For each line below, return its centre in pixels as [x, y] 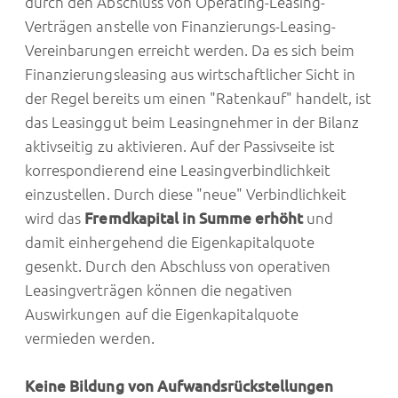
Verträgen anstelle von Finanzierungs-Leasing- [181, 27]
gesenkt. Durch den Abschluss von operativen [178, 267]
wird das [55, 219]
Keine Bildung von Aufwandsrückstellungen [179, 386]
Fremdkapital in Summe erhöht [196, 219]
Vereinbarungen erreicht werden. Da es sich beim [190, 51]
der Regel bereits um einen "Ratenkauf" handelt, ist [199, 99]
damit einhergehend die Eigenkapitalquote [170, 243]
